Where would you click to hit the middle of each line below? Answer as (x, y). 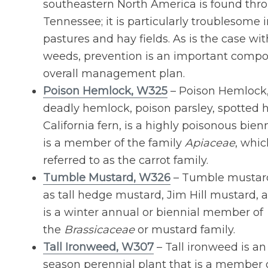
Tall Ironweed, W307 (98, 247)
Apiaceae (210, 143)
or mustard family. (185, 230)
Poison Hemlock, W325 (105, 91)
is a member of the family (114, 143)
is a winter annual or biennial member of (153, 213)
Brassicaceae (99, 230)
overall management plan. (114, 74)
